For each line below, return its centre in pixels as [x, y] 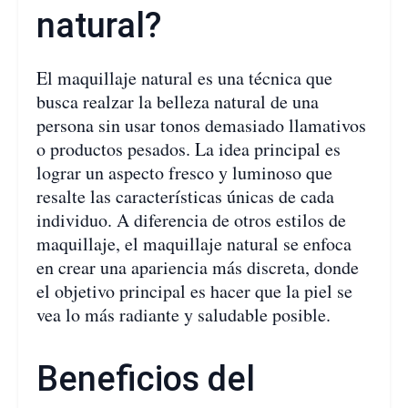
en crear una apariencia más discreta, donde [198, 268]
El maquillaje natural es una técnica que [184, 78]
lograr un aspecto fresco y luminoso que [184, 173]
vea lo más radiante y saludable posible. [184, 315]
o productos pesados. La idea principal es [189, 149]
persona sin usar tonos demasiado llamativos [201, 126]
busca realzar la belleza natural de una [178, 102]
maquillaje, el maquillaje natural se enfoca [194, 244]
